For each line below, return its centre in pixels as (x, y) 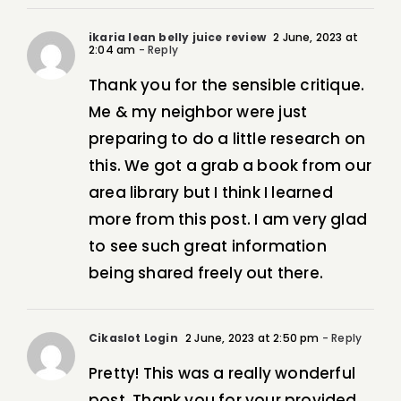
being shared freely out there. (206, 273)
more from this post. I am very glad (228, 220)
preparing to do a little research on (227, 139)
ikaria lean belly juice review (177, 38)
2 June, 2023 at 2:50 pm (251, 338)
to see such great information (208, 247)
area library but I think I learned (211, 193)
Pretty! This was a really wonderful (222, 374)
